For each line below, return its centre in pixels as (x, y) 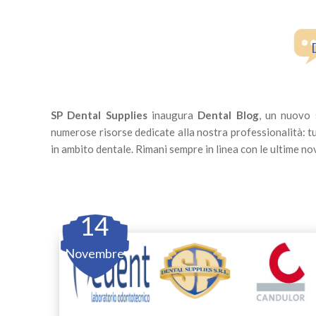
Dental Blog (228, 115)
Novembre (95, 254)
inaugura (172, 115)
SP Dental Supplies (99, 115)
